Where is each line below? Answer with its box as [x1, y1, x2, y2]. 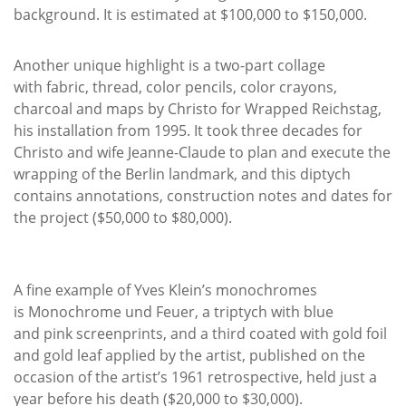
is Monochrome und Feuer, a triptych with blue [14, 301, 333, 322]
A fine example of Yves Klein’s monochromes [14, 279, 317, 300]
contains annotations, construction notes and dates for [14, 185, 392, 206]
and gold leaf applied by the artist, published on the [14, 344, 365, 365]
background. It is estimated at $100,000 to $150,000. [14, 4, 367, 24]
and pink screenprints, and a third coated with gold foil [14, 323, 387, 343]
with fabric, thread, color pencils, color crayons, [14, 76, 337, 97]
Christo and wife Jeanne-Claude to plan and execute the [14, 141, 391, 162]
